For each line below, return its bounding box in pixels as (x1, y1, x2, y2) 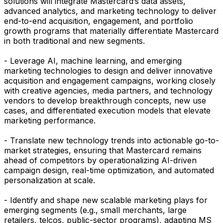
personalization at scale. (4, 175, 95, 186)
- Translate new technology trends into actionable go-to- (4, 135, 219, 146)
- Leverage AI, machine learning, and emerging (4, 56, 182, 66)
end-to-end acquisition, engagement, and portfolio (4, 16, 193, 26)
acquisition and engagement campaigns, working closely (4, 76, 216, 86)
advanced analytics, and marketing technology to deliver (4, 6, 217, 16)
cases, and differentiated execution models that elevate (4, 106, 211, 116)
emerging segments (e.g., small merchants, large (4, 205, 187, 216)
